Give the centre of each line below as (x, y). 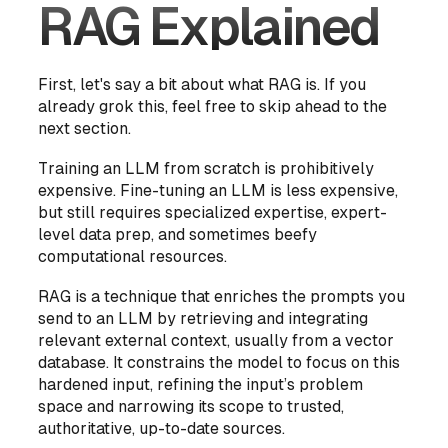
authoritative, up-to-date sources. (162, 429)
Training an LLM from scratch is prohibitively (206, 169)
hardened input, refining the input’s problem (201, 385)
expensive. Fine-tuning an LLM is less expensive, (218, 191)
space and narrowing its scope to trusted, (191, 407)
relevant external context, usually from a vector (216, 341)
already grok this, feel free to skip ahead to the (213, 107)
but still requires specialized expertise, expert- (213, 213)
